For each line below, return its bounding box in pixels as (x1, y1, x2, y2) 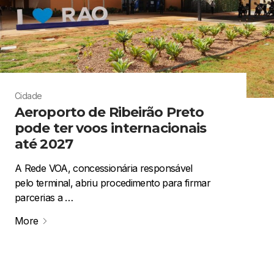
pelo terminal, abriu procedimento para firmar (15, 177, 211, 190)
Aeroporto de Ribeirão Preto (15, 104, 204, 121)
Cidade (15, 91, 42, 102)
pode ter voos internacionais (15, 120, 207, 137)
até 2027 (15, 136, 73, 153)
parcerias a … (15, 191, 73, 204)
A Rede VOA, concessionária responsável (15, 162, 193, 175)
